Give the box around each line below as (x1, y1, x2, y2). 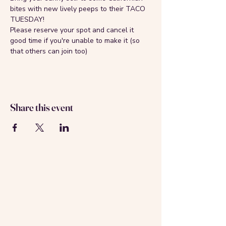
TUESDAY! (10, 14, 44, 24)
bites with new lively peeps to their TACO (10, 4, 147, 14)
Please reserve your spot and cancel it (10, 25, 136, 35)
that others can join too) (10, 46, 87, 56)
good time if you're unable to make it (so (10, 35, 142, 45)
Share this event (10, 100, 73, 114)
